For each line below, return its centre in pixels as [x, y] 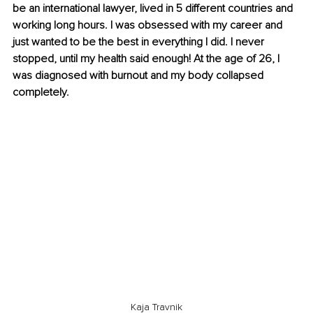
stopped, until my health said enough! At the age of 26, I [147, 59]
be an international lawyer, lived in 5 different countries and [154, 9]
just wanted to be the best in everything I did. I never [140, 42]
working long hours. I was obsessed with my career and [149, 26]
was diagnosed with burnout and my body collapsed [139, 76]
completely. [41, 93]
